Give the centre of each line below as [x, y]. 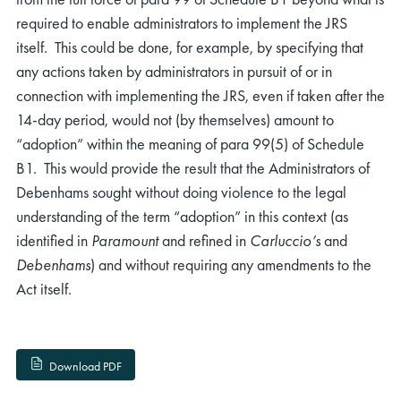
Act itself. [44, 289]
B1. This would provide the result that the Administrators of [193, 168]
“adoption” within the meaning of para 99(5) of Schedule [190, 144]
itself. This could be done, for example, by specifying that [190, 47]
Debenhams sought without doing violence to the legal [181, 192]
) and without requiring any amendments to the [231, 265]
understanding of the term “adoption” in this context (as [182, 217]
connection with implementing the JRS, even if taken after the [200, 96]
